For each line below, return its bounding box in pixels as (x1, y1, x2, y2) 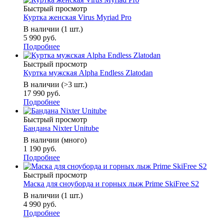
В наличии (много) (23, 136, 87, 145)
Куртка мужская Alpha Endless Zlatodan (23, 69, 153, 77)
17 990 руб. (23, 89, 60, 98)
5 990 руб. (23, 34, 56, 42)
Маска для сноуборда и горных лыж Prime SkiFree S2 (23, 180, 199, 188)
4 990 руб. (23, 200, 56, 209)
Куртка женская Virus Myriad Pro (23, 13, 131, 22)
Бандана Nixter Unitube (23, 124, 99, 133)
